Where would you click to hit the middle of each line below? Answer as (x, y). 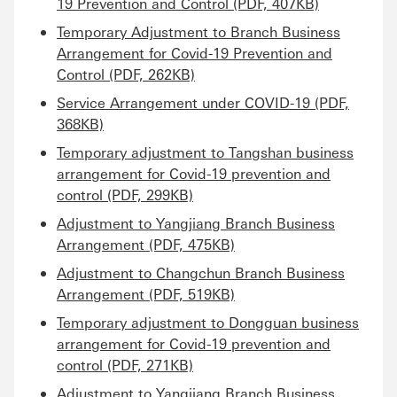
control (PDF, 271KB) (125, 365)
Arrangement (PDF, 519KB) (146, 294)
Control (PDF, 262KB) (126, 74)
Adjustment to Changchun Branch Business (201, 272)
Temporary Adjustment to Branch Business (198, 31)
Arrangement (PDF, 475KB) (146, 244)
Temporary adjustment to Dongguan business (208, 322)
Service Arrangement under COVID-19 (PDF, (203, 102)
